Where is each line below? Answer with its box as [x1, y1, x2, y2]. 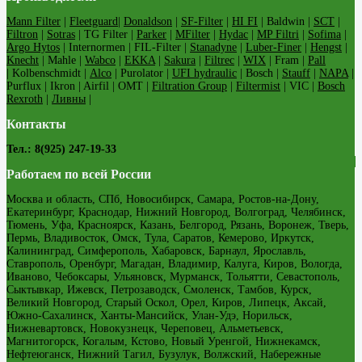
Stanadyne [190, 41, 237, 54]
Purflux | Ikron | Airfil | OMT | [6, 80, 152, 93]
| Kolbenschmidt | [6, 67, 90, 80]
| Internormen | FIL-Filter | [60, 41, 190, 54]
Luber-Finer [246, 41, 301, 54]
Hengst [310, 41, 342, 54]
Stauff [282, 67, 310, 80]
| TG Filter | [75, 28, 137, 41]
